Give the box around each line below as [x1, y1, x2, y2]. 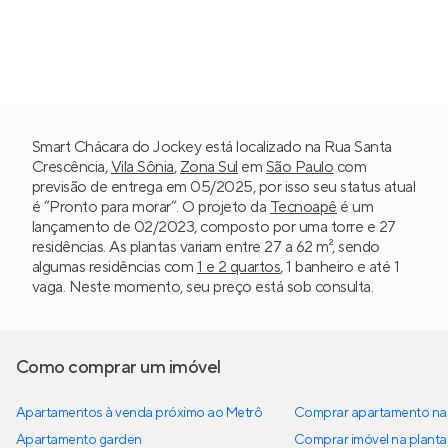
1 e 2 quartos [196, 257, 281, 278]
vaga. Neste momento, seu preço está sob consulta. [32, 277, 374, 298]
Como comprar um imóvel [16, 356, 221, 380]
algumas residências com [32, 257, 197, 278]
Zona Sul [180, 157, 238, 178]
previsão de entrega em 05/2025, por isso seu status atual [32, 177, 416, 198]
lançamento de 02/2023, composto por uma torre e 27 [32, 217, 396, 238]
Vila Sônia [111, 157, 174, 178]
